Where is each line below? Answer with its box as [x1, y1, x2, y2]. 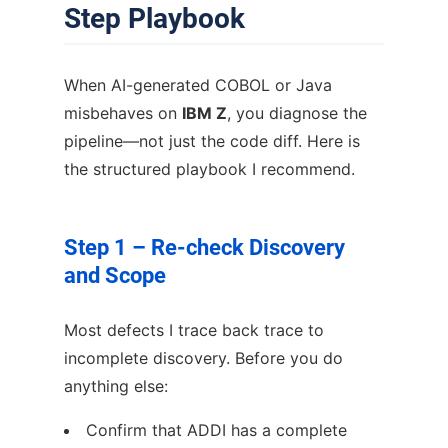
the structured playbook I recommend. [64, 158, 355, 179]
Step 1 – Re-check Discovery [64, 234, 345, 260]
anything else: [64, 375, 168, 396]
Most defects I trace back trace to [64, 319, 324, 340]
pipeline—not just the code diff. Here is [64, 130, 360, 151]
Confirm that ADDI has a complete [86, 419, 347, 440]
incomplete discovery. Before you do [64, 347, 343, 368]
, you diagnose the [227, 102, 367, 123]
